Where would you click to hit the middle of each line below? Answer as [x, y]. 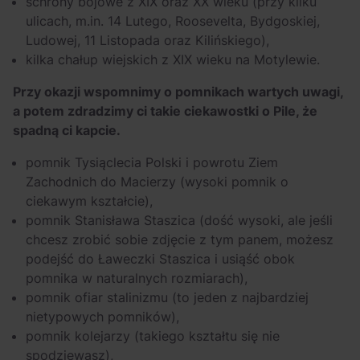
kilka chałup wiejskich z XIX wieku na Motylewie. [173, 59]
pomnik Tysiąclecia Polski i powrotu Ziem [152, 162]
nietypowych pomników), [102, 317]
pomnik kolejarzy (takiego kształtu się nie [153, 336]
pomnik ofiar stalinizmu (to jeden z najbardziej [167, 297]
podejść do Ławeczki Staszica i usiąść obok [160, 259]
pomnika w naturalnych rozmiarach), [139, 278]
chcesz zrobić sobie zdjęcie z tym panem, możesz [180, 239]
